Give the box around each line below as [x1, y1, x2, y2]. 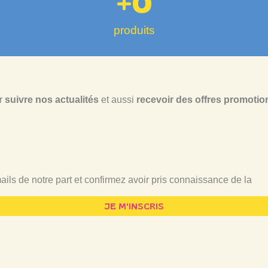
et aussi [99, 94, 136, 105]
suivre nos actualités [5, 94, 99, 105]
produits [113, 23, 155, 36]
